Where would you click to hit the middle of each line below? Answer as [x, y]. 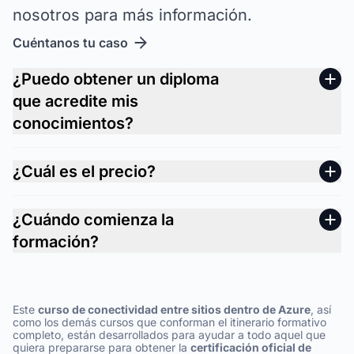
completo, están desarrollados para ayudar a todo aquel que [169, 335]
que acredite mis [75, 101]
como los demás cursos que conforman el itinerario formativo [169, 322]
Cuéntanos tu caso [70, 43]
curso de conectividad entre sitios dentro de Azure [174, 309]
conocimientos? [73, 123]
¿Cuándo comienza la [93, 220]
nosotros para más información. [132, 15]
